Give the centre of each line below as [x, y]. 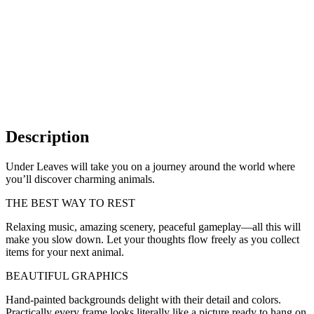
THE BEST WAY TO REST [70, 203]
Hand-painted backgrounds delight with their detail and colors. [143, 299]
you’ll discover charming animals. [80, 179]
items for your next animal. [65, 252]
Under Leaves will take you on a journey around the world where [150, 166]
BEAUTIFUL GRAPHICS [67, 275]
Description [47, 136]
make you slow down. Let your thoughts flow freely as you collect [152, 239]
